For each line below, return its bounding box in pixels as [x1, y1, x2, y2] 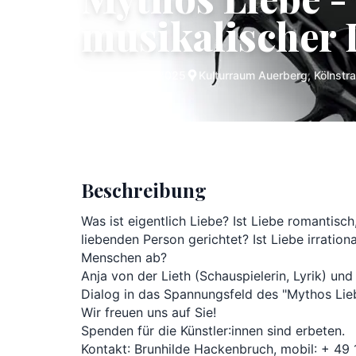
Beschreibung [81, 177, 207, 203]
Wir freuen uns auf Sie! [81, 304, 220, 320]
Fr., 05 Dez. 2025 [94, 68, 186, 82]
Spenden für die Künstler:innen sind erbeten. [81, 323, 345, 339]
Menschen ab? [81, 250, 171, 265]
